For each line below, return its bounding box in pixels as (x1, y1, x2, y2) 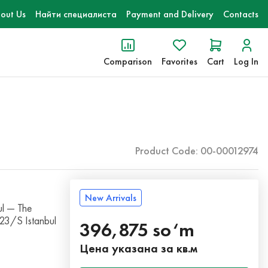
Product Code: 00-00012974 (135, 144, 258, 157)
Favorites (162, 56, 197, 67)
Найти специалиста (35, 8, 117, 20)
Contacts (223, 8, 258, 20)
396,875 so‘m (80, 218, 195, 242)
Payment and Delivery (126, 8, 214, 20)
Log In (234, 56, 258, 67)
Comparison (103, 56, 152, 67)
